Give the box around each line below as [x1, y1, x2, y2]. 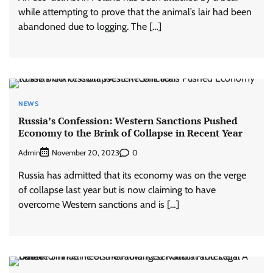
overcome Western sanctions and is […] [18, 199, 179, 211]
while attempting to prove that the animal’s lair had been [18, 5, 252, 18]
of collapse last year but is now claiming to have [18, 184, 216, 196]
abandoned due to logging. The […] [18, 20, 161, 32]
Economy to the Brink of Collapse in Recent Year [18, 126, 243, 140]
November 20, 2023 [52, 148, 119, 158]
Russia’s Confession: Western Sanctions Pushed [18, 113, 238, 127]
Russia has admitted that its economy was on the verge [18, 169, 246, 182]
